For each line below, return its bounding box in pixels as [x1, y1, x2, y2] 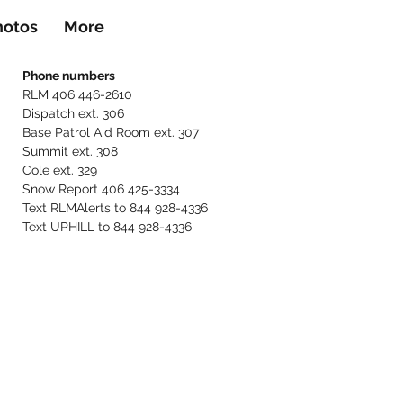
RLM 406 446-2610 [22, 87, 132, 102]
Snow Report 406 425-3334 [22, 182, 180, 196]
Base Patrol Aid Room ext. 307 [22, 125, 199, 139]
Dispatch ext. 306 [22, 106, 124, 121]
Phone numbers [22, 68, 115, 83]
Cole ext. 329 [22, 163, 97, 177]
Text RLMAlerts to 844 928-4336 [22, 201, 208, 215]
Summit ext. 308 [22, 144, 118, 158]
